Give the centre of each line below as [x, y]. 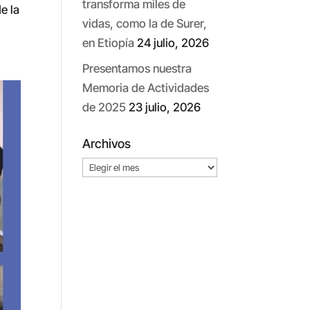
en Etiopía [109, 43]
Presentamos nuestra [137, 68]
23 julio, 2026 [165, 107]
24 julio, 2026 [173, 43]
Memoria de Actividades [146, 88]
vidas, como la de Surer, [145, 24]
